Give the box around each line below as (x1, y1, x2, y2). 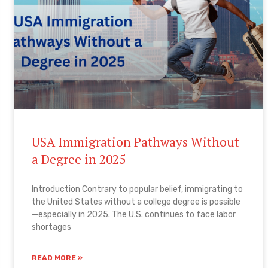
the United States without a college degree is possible (32, 196, 241, 207)
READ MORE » (32, 253, 83, 262)
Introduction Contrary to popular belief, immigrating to (32, 184, 243, 194)
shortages (32, 221, 72, 232)
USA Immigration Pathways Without (32, 133, 240, 150)
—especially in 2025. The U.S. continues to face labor (32, 209, 236, 220)
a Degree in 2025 (32, 150, 126, 167)
